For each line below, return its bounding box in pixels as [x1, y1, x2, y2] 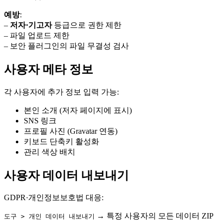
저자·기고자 [10, 20, 52, 29]
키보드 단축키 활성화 [24, 137, 99, 146]
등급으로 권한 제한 [52, 20, 121, 29]
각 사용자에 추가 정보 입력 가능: [4, 87, 119, 96]
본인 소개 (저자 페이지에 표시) [24, 106, 132, 114]
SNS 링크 [24, 116, 56, 125]
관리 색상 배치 [24, 147, 75, 156]
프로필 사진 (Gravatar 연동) [24, 126, 117, 135]
